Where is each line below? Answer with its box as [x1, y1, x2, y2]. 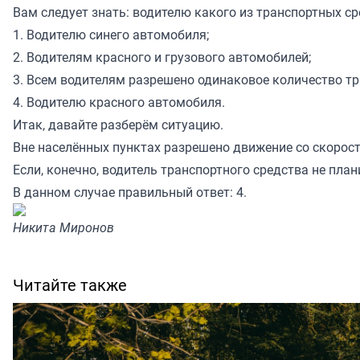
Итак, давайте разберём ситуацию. [13, 116, 227, 134]
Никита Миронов [13, 219, 114, 237]
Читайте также [13, 274, 127, 297]
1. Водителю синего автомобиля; [13, 26, 209, 44]
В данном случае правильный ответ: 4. [13, 183, 247, 202]
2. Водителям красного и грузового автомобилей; [13, 48, 311, 67]
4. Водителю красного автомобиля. [13, 93, 225, 112]
